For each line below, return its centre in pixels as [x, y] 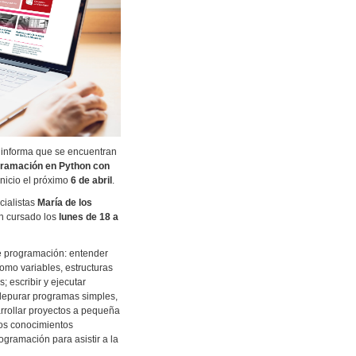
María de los [65, 203]
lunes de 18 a [89, 217]
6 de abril [91, 181]
